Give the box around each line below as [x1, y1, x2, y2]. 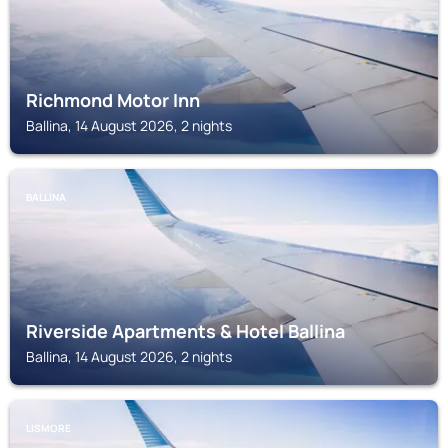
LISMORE [26, 421, 71, 435]
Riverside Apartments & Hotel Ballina [26, 319, 345, 343]
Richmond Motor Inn [26, 88, 200, 112]
